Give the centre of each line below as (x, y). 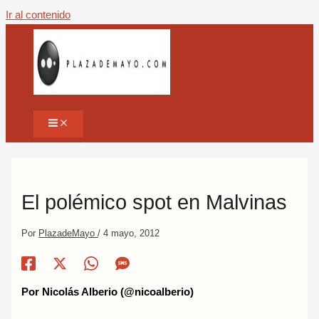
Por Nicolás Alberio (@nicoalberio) (108, 292)
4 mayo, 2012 (132, 233)
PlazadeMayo (68, 233)
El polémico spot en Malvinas (155, 202)
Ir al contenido (38, 15)
